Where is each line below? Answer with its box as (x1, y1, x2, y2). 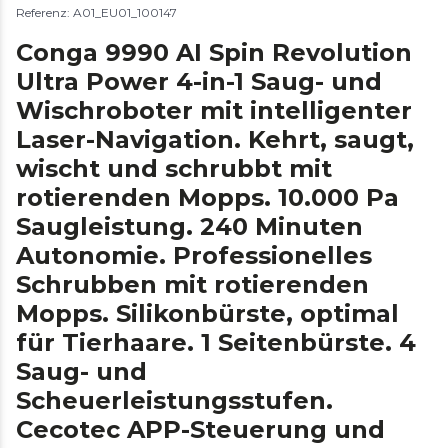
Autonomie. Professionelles (16, 240, 372, 270)
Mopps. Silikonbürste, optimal (16, 298, 399, 328)
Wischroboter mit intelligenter (16, 95, 412, 125)
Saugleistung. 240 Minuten (16, 211, 363, 241)
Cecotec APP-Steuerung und (16, 414, 385, 444)
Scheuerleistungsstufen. (16, 385, 333, 415)
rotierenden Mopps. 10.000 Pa (16, 182, 399, 212)
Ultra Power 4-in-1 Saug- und (16, 66, 382, 96)
